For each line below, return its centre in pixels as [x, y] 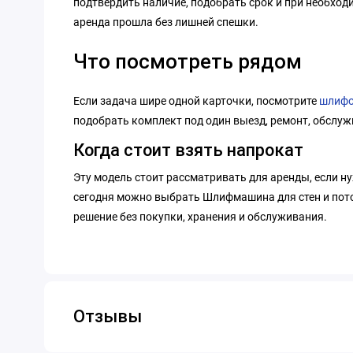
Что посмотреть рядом [188, 61]
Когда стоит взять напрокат [188, 150]
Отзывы [108, 317]
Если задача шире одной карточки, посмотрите [196, 100]
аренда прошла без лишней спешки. [166, 22]
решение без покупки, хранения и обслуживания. [200, 217]
